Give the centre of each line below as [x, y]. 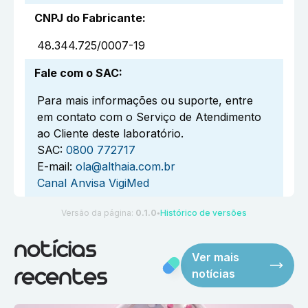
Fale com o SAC [77, 73]
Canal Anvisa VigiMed [93, 183]
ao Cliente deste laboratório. [110, 133]
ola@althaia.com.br [125, 166]
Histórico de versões [203, 212]
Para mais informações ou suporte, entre [145, 100]
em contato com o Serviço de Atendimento [149, 117]
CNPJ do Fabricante [88, 18]
